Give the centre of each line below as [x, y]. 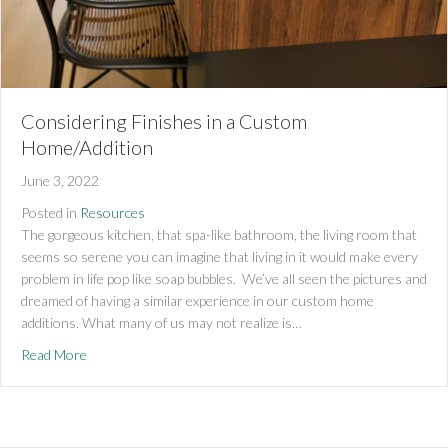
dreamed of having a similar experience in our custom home [197, 300]
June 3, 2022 [60, 180]
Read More [54, 354]
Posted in [49, 212]
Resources [112, 212]
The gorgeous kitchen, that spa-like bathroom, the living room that [219, 234]
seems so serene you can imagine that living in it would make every [219, 256]
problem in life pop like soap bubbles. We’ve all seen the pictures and [224, 278]
